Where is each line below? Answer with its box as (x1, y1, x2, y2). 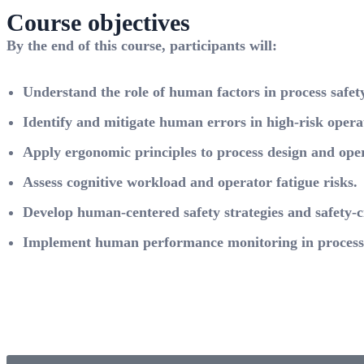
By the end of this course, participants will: (6, 37, 277, 54)
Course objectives (6, 9, 190, 36)
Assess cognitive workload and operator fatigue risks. (23, 174, 357, 190)
